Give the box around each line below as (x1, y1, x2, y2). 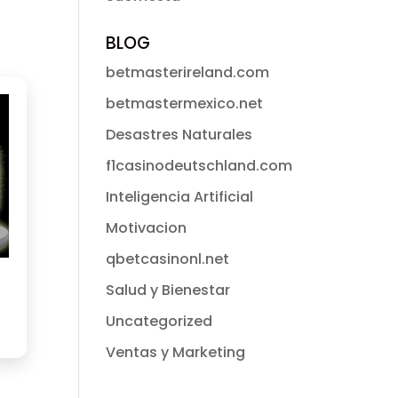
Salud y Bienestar (106, 280, 231, 300)
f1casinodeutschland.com (106, 155, 293, 176)
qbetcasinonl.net (106, 249, 230, 269)
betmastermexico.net (106, 93, 264, 114)
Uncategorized (106, 311, 213, 331)
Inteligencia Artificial (106, 187, 254, 207)
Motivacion (106, 218, 187, 238)
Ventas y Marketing (106, 342, 246, 362)
